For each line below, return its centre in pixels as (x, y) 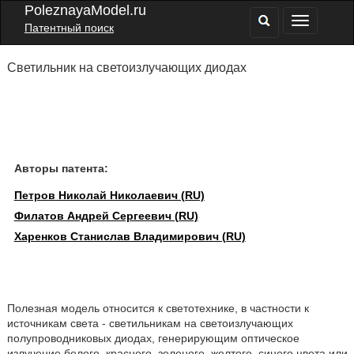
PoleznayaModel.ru (85, 10)
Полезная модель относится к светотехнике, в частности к (158, 308)
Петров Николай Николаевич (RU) (109, 195)
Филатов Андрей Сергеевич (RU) (106, 216)
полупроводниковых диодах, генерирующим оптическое (153, 338)
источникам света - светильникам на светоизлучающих (150, 323)
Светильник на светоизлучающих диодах (126, 68)
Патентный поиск (69, 28)
